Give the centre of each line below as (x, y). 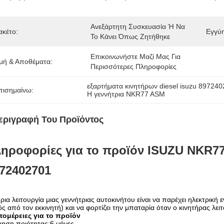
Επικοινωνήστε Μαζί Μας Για (135, 56)
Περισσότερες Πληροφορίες (133, 66)
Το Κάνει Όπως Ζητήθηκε (130, 36)
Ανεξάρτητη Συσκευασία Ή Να (138, 26)
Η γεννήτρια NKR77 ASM (126, 94)
